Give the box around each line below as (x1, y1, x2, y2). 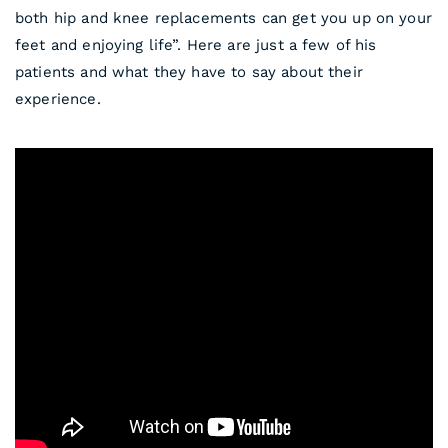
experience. (15, 90, 101, 108)
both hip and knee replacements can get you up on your (15, 9, 432, 27)
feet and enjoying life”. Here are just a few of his (15, 36, 377, 54)
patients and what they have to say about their (15, 63, 363, 81)
